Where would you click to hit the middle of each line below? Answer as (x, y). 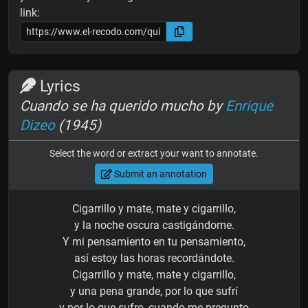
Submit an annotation (159, 174)
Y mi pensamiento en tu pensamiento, (154, 242)
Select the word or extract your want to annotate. (154, 154)
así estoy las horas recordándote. (154, 258)
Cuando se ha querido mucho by (123, 106)
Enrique (249, 106)
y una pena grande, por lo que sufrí (154, 291)
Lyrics (58, 86)
